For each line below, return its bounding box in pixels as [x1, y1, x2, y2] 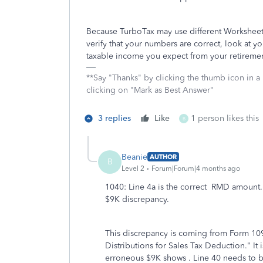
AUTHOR [150, 153, 177, 161]
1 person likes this [191, 113, 259, 123]
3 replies [98, 113, 131, 123]
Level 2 [122, 164, 144, 173]
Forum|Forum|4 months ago [151, 164, 240, 173]
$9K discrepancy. [105, 194, 169, 204]
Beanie [122, 151, 147, 162]
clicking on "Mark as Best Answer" [86, 85, 214, 95]
